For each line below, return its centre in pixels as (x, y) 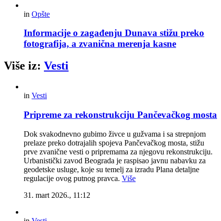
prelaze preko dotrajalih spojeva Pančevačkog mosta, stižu (114, 143)
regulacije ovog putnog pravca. (73, 178)
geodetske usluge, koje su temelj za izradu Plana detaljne (111, 169)
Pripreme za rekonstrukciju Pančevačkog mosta (120, 114)
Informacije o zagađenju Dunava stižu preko (114, 33)
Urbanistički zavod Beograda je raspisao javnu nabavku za (115, 160)
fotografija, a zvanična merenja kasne (100, 44)
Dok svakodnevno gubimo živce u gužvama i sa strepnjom (115, 134)
